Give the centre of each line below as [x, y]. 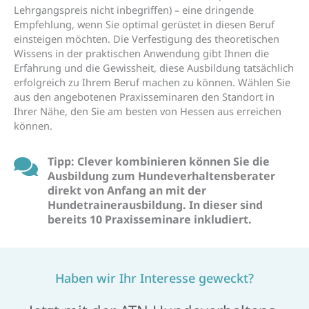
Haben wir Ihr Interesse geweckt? [154, 278]
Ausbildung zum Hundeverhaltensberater [161, 176]
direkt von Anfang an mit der [127, 190]
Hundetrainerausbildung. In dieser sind [155, 205]
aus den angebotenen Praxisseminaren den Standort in [144, 96]
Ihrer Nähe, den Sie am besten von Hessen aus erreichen [148, 111]
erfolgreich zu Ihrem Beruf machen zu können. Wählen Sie [152, 82]
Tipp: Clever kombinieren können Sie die [158, 161]
